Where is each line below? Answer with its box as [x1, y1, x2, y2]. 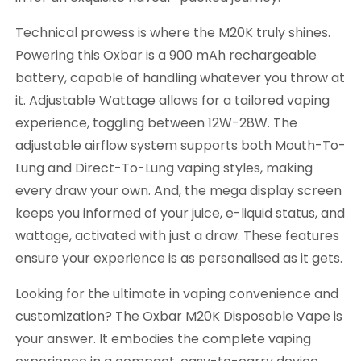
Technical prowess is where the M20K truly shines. [15, 23, 330, 43]
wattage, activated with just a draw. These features [15, 226, 339, 246]
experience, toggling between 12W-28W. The [15, 114, 297, 133]
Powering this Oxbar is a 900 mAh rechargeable [15, 46, 317, 65]
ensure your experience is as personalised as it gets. [15, 249, 342, 268]
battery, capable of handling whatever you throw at [15, 68, 345, 88]
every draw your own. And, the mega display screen [15, 181, 342, 201]
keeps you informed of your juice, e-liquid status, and [15, 204, 345, 223]
